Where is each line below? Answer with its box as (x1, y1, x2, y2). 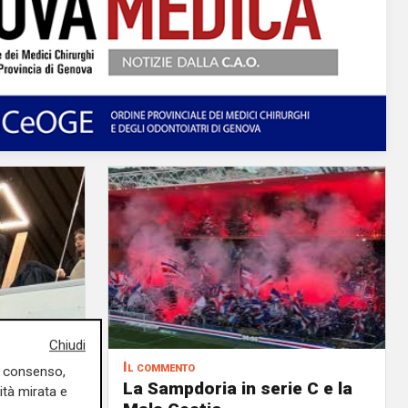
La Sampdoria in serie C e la (123, 378, 352, 399)
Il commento (123, 359, 195, 375)
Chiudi (49, 337, 86, 354)
